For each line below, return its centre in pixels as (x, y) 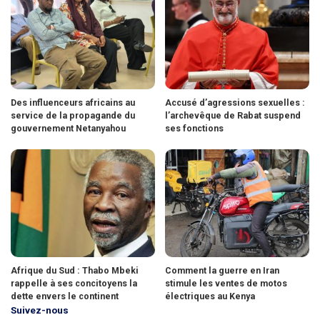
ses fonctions (194, 128)
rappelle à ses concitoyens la (74, 284)
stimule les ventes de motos (226, 284)
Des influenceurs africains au (73, 102)
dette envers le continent (65, 296)
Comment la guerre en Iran (222, 271)
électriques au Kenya (210, 296)
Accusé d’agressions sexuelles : (235, 102)
